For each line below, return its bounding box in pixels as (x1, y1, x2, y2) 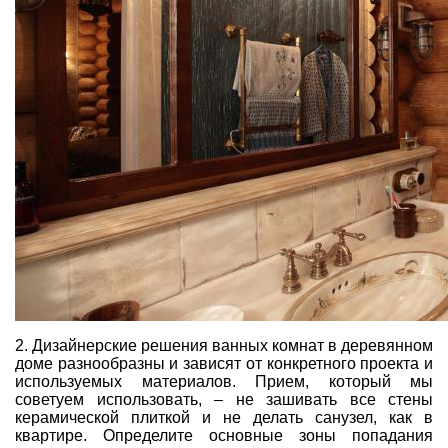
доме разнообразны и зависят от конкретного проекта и (15, 354, 433, 372)
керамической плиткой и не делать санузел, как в (15, 408, 433, 426)
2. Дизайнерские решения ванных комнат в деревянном (15, 336, 433, 354)
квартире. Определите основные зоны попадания (15, 426, 433, 444)
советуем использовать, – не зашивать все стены (15, 390, 433, 408)
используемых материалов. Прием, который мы (15, 372, 433, 390)
